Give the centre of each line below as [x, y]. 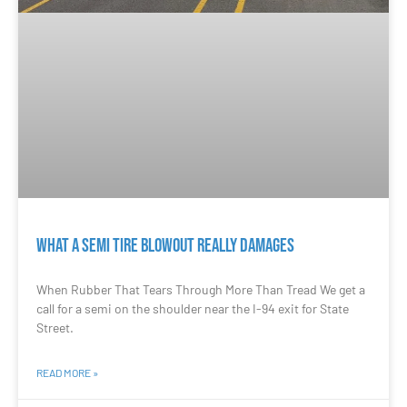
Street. [55, 327]
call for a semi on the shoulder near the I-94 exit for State [193, 308]
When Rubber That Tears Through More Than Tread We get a [201, 289]
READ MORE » [67, 372]
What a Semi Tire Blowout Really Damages [165, 245]
